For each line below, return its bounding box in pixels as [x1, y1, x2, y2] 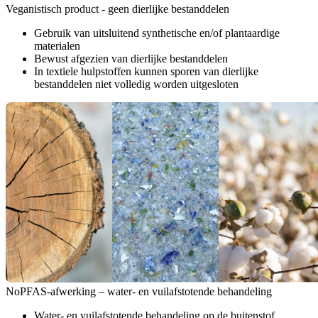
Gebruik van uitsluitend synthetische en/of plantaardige [34, 27, 280, 40]
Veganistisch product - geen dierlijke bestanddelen [6, 3, 229, 16]
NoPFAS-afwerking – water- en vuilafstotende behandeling [6, 285, 272, 298]
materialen [34, 40, 80, 53]
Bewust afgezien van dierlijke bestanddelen [34, 53, 228, 65]
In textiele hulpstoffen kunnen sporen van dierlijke [34, 65, 258, 78]
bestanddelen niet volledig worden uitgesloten [34, 78, 238, 91]
